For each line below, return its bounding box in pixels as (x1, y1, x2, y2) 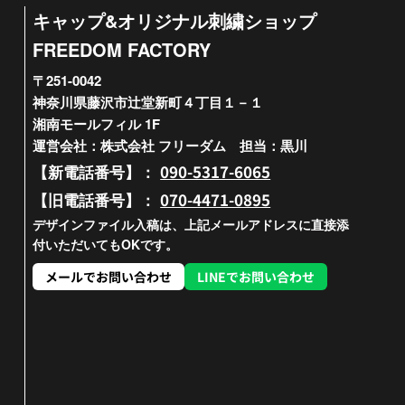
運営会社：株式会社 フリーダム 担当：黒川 (33, 135, 308, 155)
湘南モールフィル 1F (33, 113, 161, 134)
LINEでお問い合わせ (197, 267, 316, 286)
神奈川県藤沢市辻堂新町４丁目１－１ (33, 91, 264, 112)
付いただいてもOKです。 (33, 234, 179, 253)
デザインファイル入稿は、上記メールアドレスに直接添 (33, 214, 350, 233)
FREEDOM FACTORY (33, 35, 212, 62)
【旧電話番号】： (33, 188, 161, 211)
